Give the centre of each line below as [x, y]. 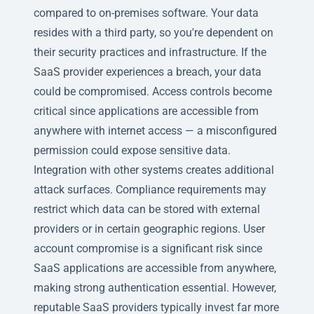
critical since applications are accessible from [146, 111]
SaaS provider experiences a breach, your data [148, 71]
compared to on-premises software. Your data [146, 13]
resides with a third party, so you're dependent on [153, 32]
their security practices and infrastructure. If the [150, 52]
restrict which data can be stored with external [147, 209]
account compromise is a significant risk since [148, 248]
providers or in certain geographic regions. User [149, 228]
